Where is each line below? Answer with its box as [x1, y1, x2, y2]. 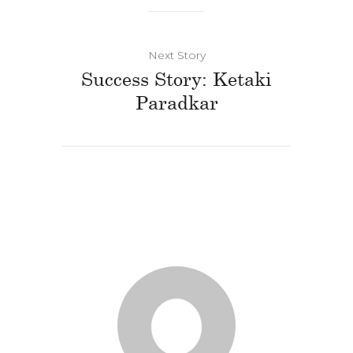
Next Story [147, 47, 206, 62]
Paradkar [135, 90, 218, 113]
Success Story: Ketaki [81, 66, 272, 90]
